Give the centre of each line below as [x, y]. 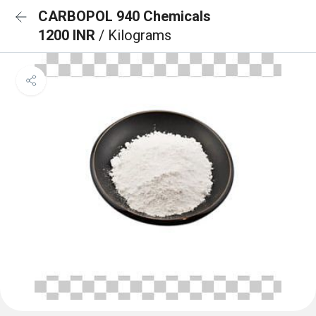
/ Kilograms [135, 35]
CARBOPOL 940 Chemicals [124, 16]
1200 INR [68, 35]
